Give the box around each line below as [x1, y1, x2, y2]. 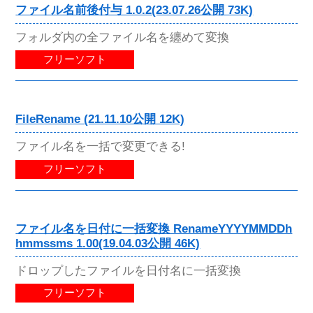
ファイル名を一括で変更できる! [15, 139, 186, 154]
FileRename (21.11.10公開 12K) [15, 112, 185, 126]
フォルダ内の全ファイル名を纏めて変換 [15, 30, 230, 45]
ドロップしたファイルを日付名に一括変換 [15, 263, 242, 277]
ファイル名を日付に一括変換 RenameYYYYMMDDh [15, 221, 293, 235]
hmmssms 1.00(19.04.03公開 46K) [15, 236, 201, 250]
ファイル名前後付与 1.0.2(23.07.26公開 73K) [15, 3, 254, 17]
